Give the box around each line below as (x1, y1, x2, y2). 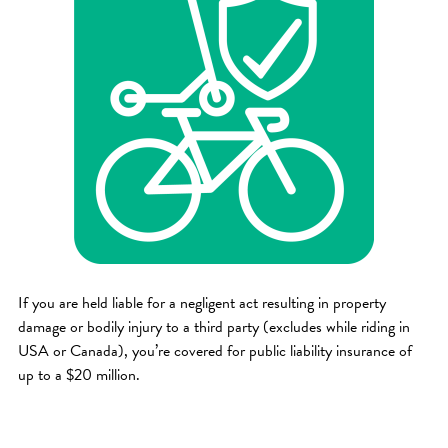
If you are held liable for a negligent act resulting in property (17, 291, 386, 316)
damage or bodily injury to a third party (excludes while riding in (17, 315, 410, 340)
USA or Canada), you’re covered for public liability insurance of (17, 339, 412, 364)
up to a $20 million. (17, 363, 140, 388)
